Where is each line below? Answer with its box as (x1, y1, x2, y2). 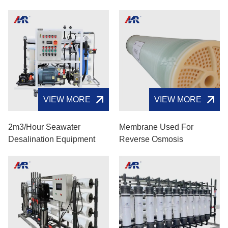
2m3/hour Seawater (8, 123, 80, 131)
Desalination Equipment (8, 135, 95, 144)
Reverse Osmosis (119, 135, 183, 144)
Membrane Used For (119, 123, 193, 131)
